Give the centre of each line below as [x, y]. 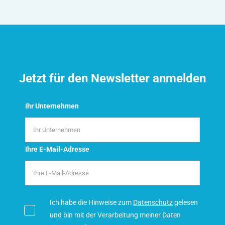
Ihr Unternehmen [52, 106]
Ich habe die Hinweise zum [92, 202]
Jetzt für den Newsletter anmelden [113, 78]
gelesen [186, 202]
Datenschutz [153, 202]
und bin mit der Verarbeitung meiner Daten [116, 215]
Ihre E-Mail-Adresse [58, 149]
